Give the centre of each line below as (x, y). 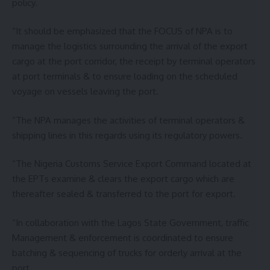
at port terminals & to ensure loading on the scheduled (125, 77)
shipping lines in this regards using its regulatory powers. (127, 135)
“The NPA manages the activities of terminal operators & (128, 120)
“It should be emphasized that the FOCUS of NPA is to (122, 31)
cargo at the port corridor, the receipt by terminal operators (134, 61)
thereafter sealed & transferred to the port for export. (124, 194)
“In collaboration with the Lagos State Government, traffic (130, 222)
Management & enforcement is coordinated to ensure (123, 237)
